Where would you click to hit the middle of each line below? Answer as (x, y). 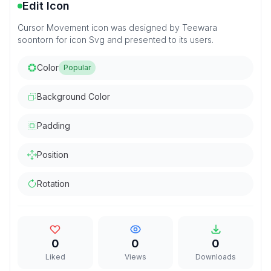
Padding (54, 126)
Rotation (53, 184)
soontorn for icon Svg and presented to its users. (116, 40)
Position (53, 155)
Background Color (73, 96)
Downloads (216, 257)
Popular (77, 67)
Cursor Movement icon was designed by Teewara (117, 28)
